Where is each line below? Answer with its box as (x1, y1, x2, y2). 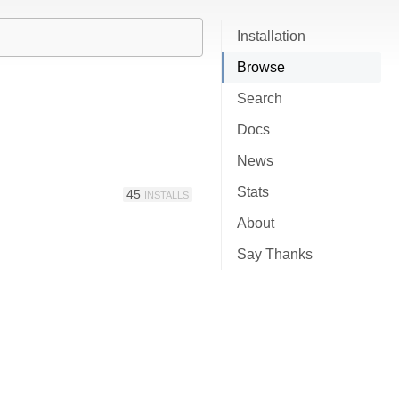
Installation (237, 28, 305, 44)
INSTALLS (144, 189, 189, 200)
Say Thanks (237, 247, 313, 262)
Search (237, 91, 282, 106)
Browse (237, 60, 285, 75)
